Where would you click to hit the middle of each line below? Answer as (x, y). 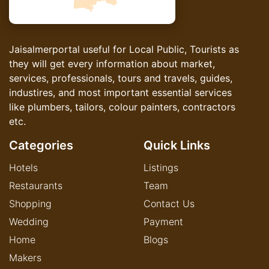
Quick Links (177, 145)
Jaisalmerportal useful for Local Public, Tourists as (124, 49)
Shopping (30, 204)
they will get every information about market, (112, 64)
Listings (161, 168)
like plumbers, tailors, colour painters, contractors (122, 107)
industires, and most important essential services (120, 92)
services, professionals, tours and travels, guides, (121, 78)
